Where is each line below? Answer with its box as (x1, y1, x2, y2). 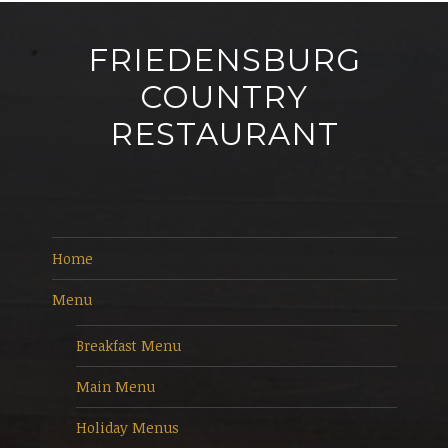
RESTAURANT (109, 115, 339, 154)
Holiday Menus (75, 418, 179, 438)
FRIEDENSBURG (87, 41, 361, 80)
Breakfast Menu (75, 335, 181, 355)
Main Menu (75, 377, 155, 397)
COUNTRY (140, 78, 308, 117)
